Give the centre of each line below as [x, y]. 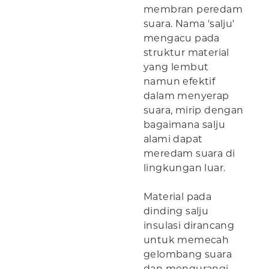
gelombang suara [188, 255]
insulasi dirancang [189, 226]
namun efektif [180, 82]
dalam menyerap [186, 96]
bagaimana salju [185, 125]
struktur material [186, 53]
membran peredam [193, 10]
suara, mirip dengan [194, 110]
